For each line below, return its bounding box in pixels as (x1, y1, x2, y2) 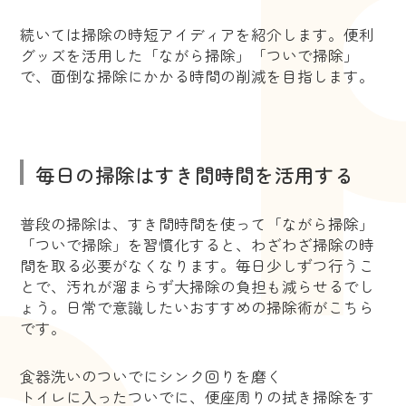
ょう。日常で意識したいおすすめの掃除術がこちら (20, 295, 375, 318)
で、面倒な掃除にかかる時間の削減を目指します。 (20, 64, 375, 87)
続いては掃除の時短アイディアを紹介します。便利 (20, 23, 375, 45)
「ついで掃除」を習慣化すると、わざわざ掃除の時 (20, 233, 375, 256)
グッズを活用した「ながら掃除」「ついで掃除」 (20, 43, 360, 66)
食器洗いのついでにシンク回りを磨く (20, 364, 283, 387)
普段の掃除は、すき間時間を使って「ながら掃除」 (20, 212, 375, 235)
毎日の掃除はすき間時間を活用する (34, 159, 354, 188)
